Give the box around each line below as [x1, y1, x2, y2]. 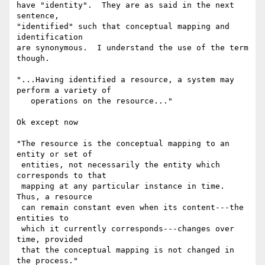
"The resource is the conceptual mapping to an [17, 139, 230, 148]
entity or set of [17, 150, 92, 159]
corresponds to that [17, 171, 106, 180]
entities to [17, 214, 69, 223]
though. [17, 54, 50, 63]
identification [17, 33, 88, 42]
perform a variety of [17, 86, 111, 95]
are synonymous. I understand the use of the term [17, 43, 248, 53]
